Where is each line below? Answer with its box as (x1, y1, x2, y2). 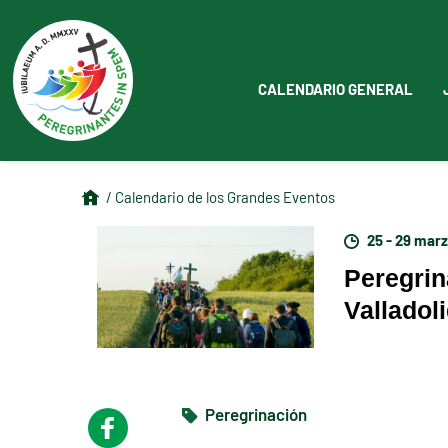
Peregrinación (202, 402, 308, 426)
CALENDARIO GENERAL (257, 78, 413, 98)
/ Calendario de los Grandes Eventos (106, 186, 336, 206)
